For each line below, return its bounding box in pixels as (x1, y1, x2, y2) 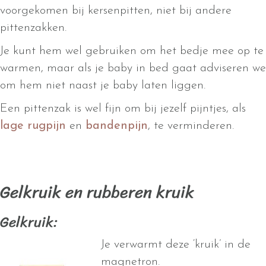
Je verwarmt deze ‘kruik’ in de (101, 239, 251, 251)
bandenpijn (85, 120, 148, 132)
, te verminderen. (148, 120, 234, 132)
